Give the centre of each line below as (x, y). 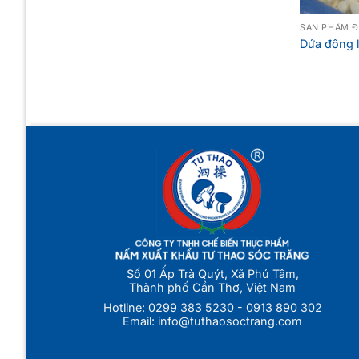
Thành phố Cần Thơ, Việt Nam (213, 287)
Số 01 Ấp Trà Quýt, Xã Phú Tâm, (212, 273)
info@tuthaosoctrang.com (230, 321)
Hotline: (125, 308)
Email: (141, 321)
